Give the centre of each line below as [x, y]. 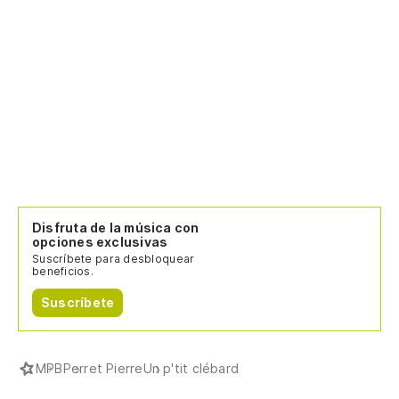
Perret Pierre [103, 368]
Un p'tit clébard [191, 368]
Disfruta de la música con [116, 227]
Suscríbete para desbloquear [114, 258]
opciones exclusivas [100, 241]
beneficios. [63, 271]
